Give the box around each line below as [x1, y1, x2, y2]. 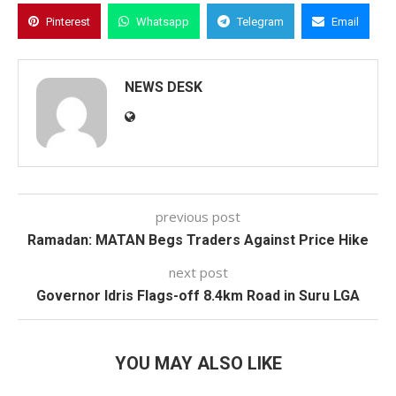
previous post [156, 208, 240, 225]
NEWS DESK [125, 79, 202, 95]
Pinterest [46, 15, 90, 28]
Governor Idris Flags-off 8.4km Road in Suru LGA [36, 287, 360, 304]
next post [168, 263, 228, 281]
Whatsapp [136, 15, 189, 28]
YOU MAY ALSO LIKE [114, 353, 282, 374]
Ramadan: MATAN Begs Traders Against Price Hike [27, 232, 369, 248]
